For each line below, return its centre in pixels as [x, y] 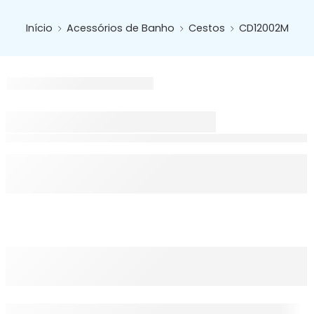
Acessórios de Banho [120, 28]
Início [39, 28]
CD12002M [264, 28]
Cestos [206, 28]
